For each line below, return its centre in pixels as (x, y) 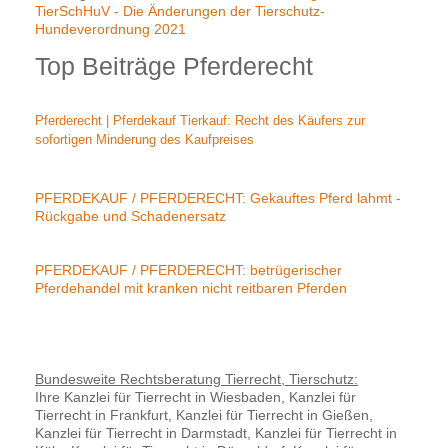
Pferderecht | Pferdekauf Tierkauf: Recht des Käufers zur (200, 120)
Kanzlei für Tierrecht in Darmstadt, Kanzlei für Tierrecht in (216, 432)
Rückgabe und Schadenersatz (130, 215)
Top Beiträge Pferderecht (174, 65)
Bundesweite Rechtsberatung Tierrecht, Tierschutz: (196, 378)
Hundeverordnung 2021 (110, 28)
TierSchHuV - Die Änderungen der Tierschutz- (180, 10)
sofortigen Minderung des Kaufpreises (144, 139)
